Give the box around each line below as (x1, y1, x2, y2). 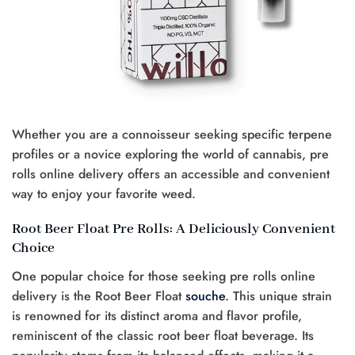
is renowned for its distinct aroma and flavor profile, (12, 306, 302, 325)
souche (185, 286, 225, 305)
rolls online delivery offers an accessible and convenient (12, 165, 330, 184)
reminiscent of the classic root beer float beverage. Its (12, 326, 314, 345)
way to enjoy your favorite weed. (12, 185, 196, 204)
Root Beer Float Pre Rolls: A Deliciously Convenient (12, 219, 335, 239)
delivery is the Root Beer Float (12, 286, 185, 305)
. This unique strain (225, 286, 332, 305)
